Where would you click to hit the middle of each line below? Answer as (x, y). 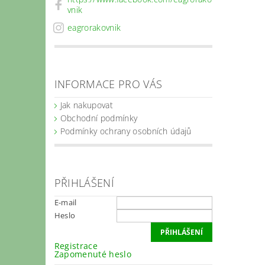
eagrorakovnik (94, 28)
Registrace (76, 245)
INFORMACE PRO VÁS (108, 84)
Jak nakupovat (86, 105)
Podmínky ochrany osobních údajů (126, 131)
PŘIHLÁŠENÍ (84, 182)
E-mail (65, 202)
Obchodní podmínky (99, 118)
